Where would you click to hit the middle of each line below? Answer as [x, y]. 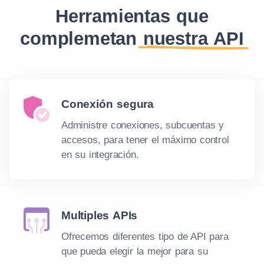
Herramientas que [132, 16]
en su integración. [100, 155]
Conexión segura [108, 104]
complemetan [82, 38]
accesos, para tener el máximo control [145, 140]
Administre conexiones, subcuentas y [143, 125]
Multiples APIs [100, 215]
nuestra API [193, 38]
